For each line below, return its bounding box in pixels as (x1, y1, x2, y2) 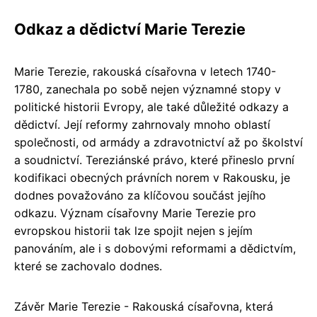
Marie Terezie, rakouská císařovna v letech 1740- (14, 64, 276, 79)
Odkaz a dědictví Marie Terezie (14, 20, 246, 39)
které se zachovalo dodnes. (14, 259, 162, 274)
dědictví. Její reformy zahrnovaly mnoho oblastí (14, 117, 270, 132)
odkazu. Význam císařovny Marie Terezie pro (14, 206, 256, 221)
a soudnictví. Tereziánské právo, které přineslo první (14, 153, 294, 168)
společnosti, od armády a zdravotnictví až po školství (14, 135, 303, 150)
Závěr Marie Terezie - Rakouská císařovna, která (14, 299, 273, 314)
